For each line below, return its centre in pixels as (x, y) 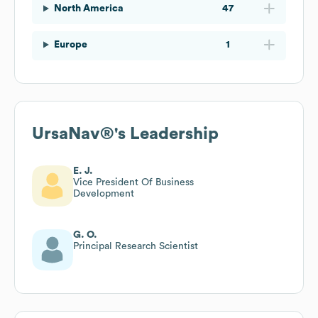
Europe (70, 44)
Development (104, 193)
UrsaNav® (73, 134)
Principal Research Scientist (136, 246)
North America (88, 8)
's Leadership (166, 134)
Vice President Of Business (133, 182)
